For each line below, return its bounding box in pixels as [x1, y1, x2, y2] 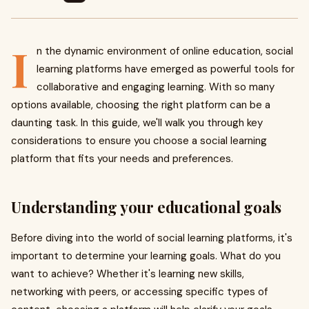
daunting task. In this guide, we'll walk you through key [11, 116, 263, 130]
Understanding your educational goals [11, 197, 282, 217]
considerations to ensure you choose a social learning [11, 134, 267, 148]
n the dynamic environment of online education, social [37, 44, 293, 58]
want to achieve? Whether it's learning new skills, [11, 267, 244, 281]
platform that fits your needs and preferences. [11, 152, 233, 166]
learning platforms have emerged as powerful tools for [37, 62, 295, 76]
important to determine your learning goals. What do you [11, 249, 281, 263]
